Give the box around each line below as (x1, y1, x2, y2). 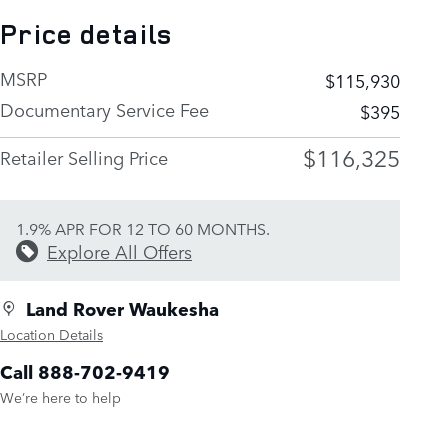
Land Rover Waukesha (26, 294, 219, 322)
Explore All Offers (47, 237, 192, 264)
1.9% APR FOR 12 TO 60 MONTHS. (16, 216, 270, 239)
